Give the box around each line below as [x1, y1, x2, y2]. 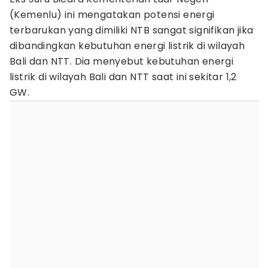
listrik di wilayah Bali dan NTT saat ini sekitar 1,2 [10, 70, 237, 84]
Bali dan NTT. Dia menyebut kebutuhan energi [10, 54, 234, 68]
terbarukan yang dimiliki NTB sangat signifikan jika [10, 23, 254, 37]
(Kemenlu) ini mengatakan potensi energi [10, 8, 215, 22]
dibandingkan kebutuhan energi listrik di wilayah [10, 39, 245, 53]
